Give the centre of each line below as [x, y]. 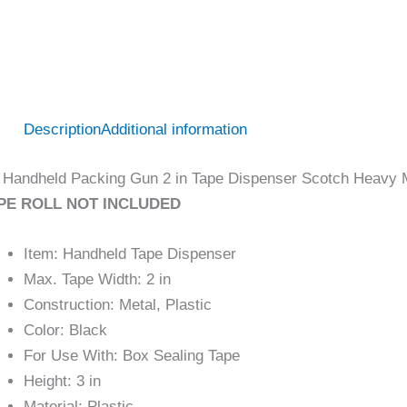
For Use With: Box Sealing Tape [132, 355]
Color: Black [65, 330]
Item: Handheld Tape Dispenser [130, 253]
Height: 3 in [62, 381]
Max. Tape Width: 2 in [97, 279]
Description [62, 130]
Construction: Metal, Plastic [118, 304]
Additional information [174, 130]
